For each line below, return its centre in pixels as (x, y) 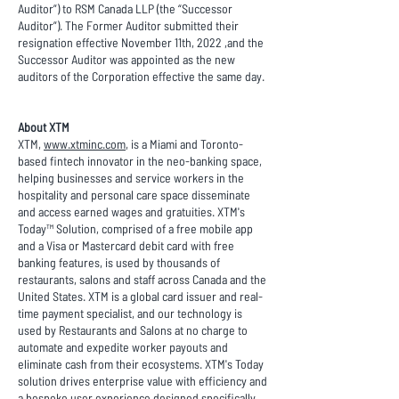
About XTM (44, 127)
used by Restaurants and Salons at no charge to (133, 330)
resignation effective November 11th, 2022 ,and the (141, 42)
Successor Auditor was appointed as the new (126, 59)
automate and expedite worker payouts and (123, 347)
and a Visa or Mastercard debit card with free (126, 245)
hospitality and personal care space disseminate (134, 195)
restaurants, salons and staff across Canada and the (142, 279)
